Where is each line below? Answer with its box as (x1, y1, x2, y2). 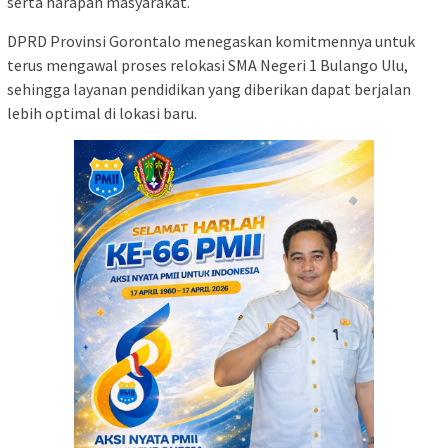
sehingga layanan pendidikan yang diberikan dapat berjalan (7, 79, 411, 100)
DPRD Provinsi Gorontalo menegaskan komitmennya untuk (7, 31, 415, 52)
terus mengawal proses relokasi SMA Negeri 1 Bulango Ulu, (7, 55, 408, 76)
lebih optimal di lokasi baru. (7, 103, 197, 124)
